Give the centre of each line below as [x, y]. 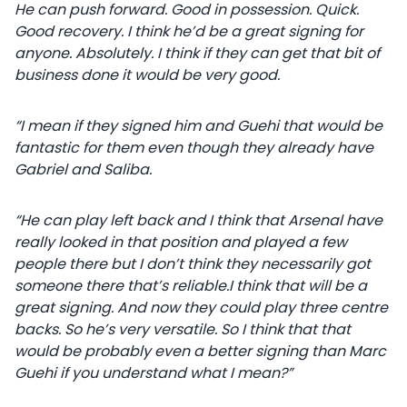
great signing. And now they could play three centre [201, 308]
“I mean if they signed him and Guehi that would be [199, 126]
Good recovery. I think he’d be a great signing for [189, 31]
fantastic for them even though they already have [194, 148]
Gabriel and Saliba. [83, 169]
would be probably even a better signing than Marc [200, 351]
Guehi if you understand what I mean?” [154, 373]
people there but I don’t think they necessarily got [193, 264]
